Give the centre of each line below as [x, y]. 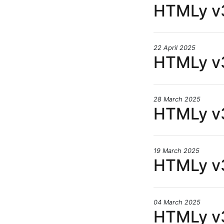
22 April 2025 [174, 48]
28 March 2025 [177, 99]
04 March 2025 [177, 202]
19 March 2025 [176, 151]
